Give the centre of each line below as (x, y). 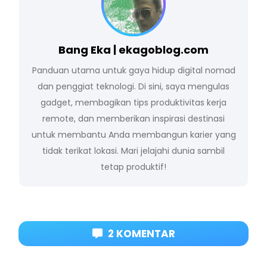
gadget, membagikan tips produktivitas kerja (133, 103)
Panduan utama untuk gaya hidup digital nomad (133, 71)
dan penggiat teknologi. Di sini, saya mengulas (133, 87)
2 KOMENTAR (140, 233)
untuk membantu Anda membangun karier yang (133, 135)
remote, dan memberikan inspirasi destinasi (133, 119)
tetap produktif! (133, 167)
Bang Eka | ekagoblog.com (133, 50)
